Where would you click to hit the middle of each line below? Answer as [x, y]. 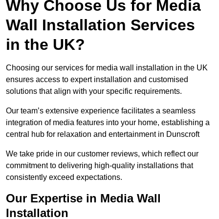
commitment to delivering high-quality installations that [99, 166]
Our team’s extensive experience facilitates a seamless [101, 111]
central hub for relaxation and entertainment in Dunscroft [103, 134]
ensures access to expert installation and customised [97, 80]
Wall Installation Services [100, 25]
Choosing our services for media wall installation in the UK [107, 68]
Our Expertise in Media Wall [83, 198]
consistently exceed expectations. [64, 177]
